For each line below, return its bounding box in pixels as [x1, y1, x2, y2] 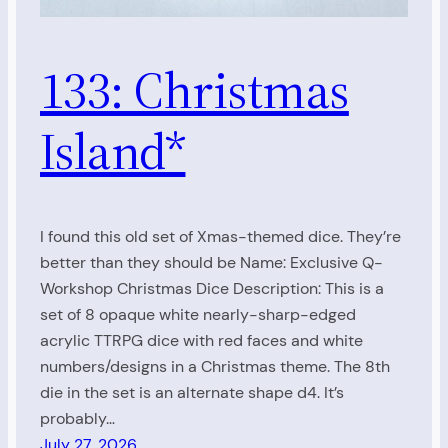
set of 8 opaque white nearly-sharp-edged [40, 303, 356, 325]
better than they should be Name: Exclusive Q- [40, 251, 383, 273]
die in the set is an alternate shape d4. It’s [40, 381, 344, 403]
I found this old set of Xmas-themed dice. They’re [40, 225, 401, 247]
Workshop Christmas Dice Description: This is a [40, 277, 384, 299]
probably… [40, 407, 115, 429]
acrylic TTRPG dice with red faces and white [40, 329, 363, 351]
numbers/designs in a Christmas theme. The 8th [40, 355, 390, 377]
